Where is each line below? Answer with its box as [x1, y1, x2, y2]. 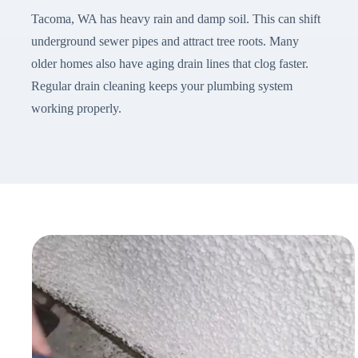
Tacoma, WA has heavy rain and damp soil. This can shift [30, 12, 320, 26]
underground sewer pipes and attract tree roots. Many [30, 34, 299, 49]
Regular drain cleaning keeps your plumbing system [30, 79, 292, 93]
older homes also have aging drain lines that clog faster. [30, 57, 308, 71]
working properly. [30, 101, 121, 116]
